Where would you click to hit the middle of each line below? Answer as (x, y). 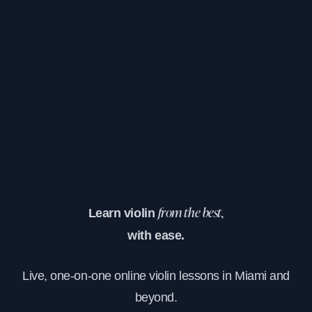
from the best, (191, 213)
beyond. (156, 297)
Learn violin (123, 213)
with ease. (156, 235)
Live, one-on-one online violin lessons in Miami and (156, 275)
